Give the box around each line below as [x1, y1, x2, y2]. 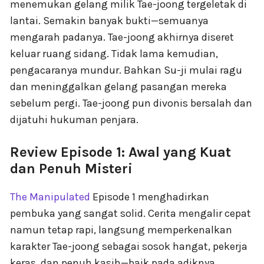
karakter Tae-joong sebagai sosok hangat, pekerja [10, 240, 247, 253]
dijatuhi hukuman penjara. [10, 113, 138, 126]
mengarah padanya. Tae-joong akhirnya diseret [10, 31, 234, 44]
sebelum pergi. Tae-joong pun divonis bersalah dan [10, 97, 252, 110]
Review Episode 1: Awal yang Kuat [10, 144, 231, 160]
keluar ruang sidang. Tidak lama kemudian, [10, 47, 218, 60]
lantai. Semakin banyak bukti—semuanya [10, 14, 209, 27]
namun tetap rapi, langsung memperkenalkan [10, 223, 232, 236]
